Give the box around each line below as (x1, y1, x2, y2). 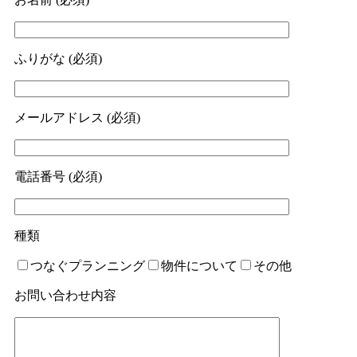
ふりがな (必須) (14, 52, 102, 65)
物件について (161, 259, 237, 273)
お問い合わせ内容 (14, 288, 116, 302)
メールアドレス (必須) (14, 111, 140, 124)
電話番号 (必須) (14, 170, 102, 183)
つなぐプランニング (30, 259, 145, 273)
